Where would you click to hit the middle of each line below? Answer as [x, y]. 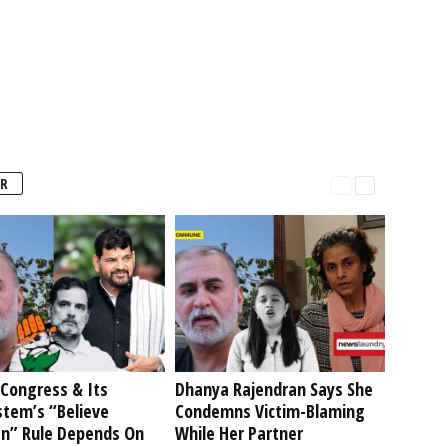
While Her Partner [238, 433]
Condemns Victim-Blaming [269, 411]
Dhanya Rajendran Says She [273, 389]
